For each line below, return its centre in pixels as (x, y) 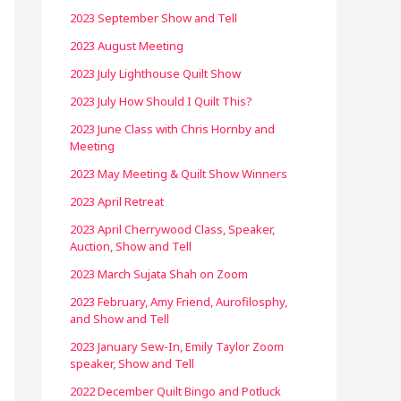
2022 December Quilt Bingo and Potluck (175, 391)
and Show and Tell (119, 319)
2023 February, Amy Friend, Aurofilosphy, (179, 302)
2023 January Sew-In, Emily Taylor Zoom (177, 346)
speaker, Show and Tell (132, 363)
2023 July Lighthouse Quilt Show (155, 73)
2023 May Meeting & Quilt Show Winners (179, 174)
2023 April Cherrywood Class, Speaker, (172, 229)
